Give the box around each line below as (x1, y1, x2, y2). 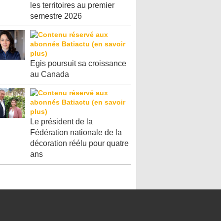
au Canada (30, 70, 69, 78)
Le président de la (30, 117, 93, 126)
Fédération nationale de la (30, 128, 122, 137)
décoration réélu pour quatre (30, 139, 129, 147)
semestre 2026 (30, 12, 82, 20)
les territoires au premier (30, 1, 114, 9)
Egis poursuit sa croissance (30, 59, 126, 68)
